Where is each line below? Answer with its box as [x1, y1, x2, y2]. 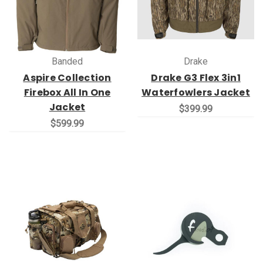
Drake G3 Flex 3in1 [151, 70, 241, 85]
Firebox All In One [23, 85, 111, 99]
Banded [52, 55, 83, 67]
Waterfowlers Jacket [141, 85, 250, 99]
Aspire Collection [23, 70, 112, 85]
